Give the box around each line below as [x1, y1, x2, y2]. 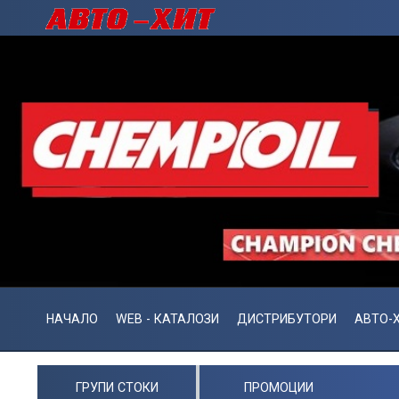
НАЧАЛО [46, 312, 98, 326]
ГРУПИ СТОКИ [75, 379, 159, 395]
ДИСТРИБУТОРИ [237, 312, 337, 326]
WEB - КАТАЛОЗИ [116, 312, 219, 326]
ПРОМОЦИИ [244, 379, 313, 395]
